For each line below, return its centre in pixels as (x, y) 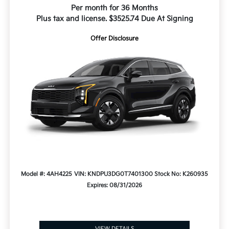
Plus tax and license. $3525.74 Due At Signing (114, 19)
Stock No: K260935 (181, 174)
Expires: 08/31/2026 (114, 186)
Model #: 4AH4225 (47, 174)
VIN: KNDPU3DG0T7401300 (113, 174)
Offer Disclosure (114, 39)
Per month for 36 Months (114, 8)
